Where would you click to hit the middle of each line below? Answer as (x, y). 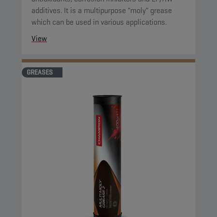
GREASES (40, 72)
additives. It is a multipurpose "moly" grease (102, 10)
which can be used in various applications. (99, 22)
